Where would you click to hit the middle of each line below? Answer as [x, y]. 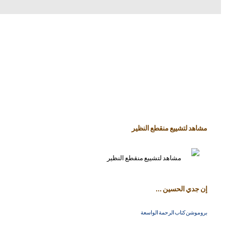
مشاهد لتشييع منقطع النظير [170, 128]
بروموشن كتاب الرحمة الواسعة [174, 213]
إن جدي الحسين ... [182, 189]
